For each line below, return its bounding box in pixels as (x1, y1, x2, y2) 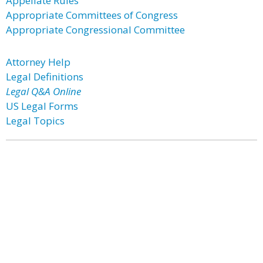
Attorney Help (6, 55, 70, 69)
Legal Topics (6, 114, 65, 127)
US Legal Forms (6, 99, 78, 113)
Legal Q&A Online (6, 85, 81, 98)
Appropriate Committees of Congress (6, 8, 178, 22)
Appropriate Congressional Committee (6, 23, 185, 36)
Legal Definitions (6, 70, 83, 83)
